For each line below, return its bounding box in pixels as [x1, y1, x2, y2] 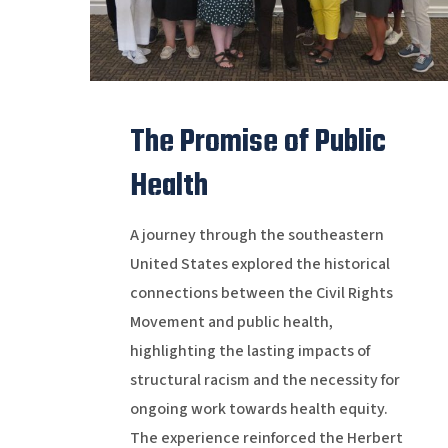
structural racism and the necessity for [129, 368, 400, 391]
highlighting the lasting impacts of [129, 339, 370, 362]
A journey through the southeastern [129, 223, 384, 246]
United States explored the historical [129, 252, 390, 275]
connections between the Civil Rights [129, 281, 393, 304]
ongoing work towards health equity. [129, 397, 388, 420]
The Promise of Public [129, 117, 386, 167]
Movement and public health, [129, 310, 333, 333]
